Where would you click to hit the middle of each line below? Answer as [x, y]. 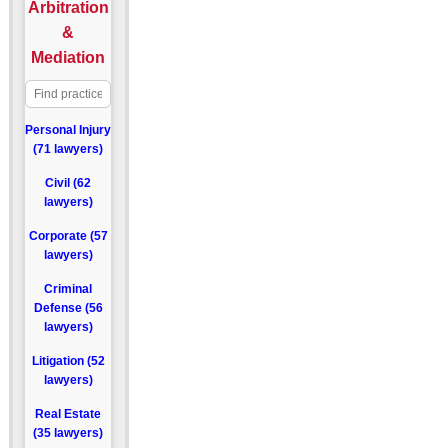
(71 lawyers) [68, 149]
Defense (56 [68, 308]
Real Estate [68, 414]
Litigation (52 [68, 361]
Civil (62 [68, 183]
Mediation [68, 57]
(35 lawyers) [68, 433]
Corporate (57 [68, 236]
